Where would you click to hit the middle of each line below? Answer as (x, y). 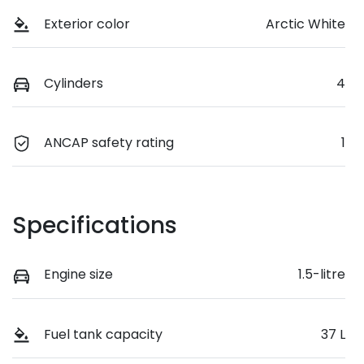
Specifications (95, 226)
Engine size (78, 275)
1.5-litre (322, 275)
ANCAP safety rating (109, 143)
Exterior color (87, 24)
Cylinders (74, 84)
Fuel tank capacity (103, 334)
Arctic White (305, 24)
